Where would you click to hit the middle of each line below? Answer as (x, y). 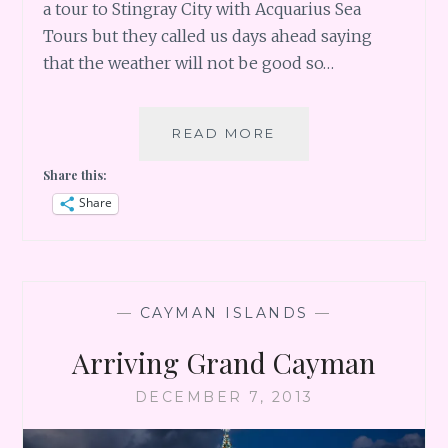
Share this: (75, 174)
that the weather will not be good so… (189, 62)
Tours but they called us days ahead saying (208, 35)
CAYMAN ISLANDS (224, 312)
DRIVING (311, 241)
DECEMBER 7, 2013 (224, 396)
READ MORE (224, 132)
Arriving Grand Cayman (224, 362)
